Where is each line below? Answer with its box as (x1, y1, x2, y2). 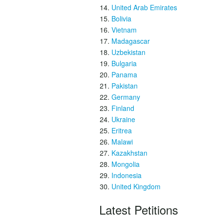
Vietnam (111, 25, 137, 35)
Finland (111, 103, 134, 113)
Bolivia (111, 14, 131, 23)
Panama (111, 70, 137, 79)
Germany (111, 92, 140, 102)
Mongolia (111, 159, 140, 169)
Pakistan (111, 81, 138, 91)
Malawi (111, 137, 133, 146)
